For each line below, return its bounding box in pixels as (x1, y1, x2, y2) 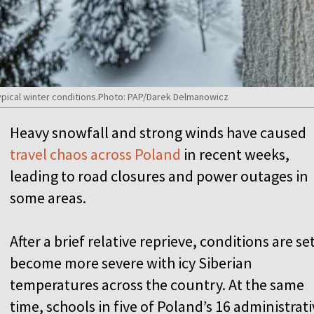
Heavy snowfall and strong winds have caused (10, 122, 306, 142)
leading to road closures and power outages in (10, 165, 308, 186)
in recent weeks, (181, 144, 289, 164)
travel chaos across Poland (10, 144, 181, 164)
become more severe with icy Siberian (10, 252, 252, 273)
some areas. (10, 187, 92, 207)
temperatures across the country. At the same (10, 274, 304, 294)
